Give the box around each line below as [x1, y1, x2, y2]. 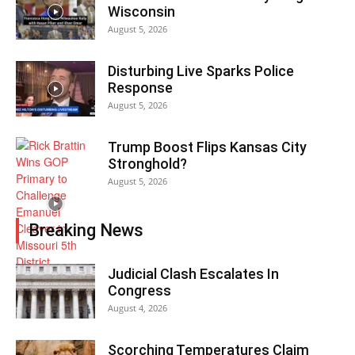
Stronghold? [108, 155, 187, 172]
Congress [108, 281, 171, 299]
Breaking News [29, 219, 143, 240]
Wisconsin [108, 2, 175, 20]
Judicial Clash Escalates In [108, 265, 279, 282]
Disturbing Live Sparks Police [108, 62, 294, 79]
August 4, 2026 [108, 301, 167, 314]
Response [108, 78, 173, 96]
